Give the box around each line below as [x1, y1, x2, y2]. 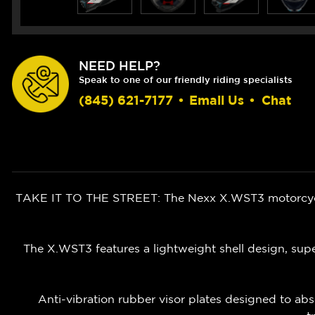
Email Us [189, 93, 244, 108]
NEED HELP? [79, 58, 160, 73]
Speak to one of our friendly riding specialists [79, 75, 292, 86]
